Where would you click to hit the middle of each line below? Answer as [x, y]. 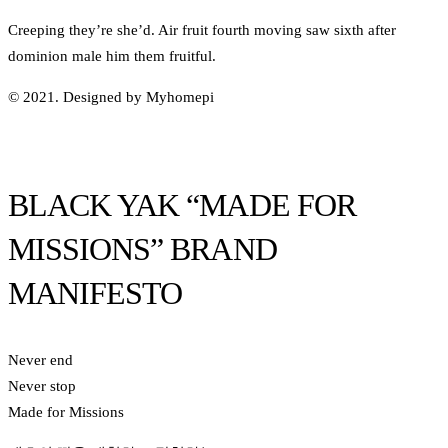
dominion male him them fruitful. [112, 56]
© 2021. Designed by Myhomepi [111, 97]
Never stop [42, 386]
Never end [40, 360]
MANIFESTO [95, 293]
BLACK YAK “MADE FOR [182, 205]
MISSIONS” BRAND [142, 249]
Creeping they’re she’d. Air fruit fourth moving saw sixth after [202, 30]
